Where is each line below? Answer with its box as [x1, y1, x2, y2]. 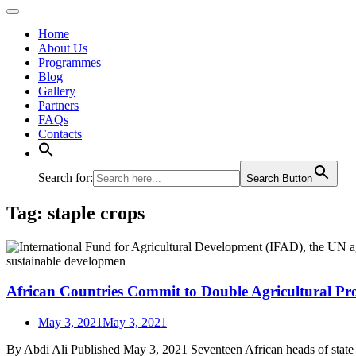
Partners [38, 98, 79, 112]
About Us [38, 41, 87, 55]
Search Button [246, 172, 312, 184]
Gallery [38, 83, 75, 98]
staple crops [48, 202, 145, 223]
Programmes [38, 55, 101, 69]
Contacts [38, 126, 82, 141]
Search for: [38, 170, 93, 184]
